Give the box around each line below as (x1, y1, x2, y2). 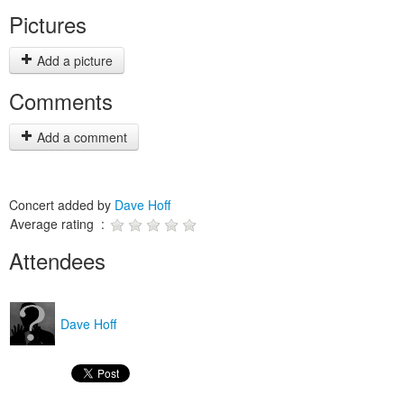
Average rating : (10, 215, 108, 233)
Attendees (9, 244, 106, 276)
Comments (9, 85, 113, 116)
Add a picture (33, 51, 113, 69)
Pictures (9, 8, 87, 40)
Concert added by (9, 196, 115, 214)
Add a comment (33, 128, 127, 146)
